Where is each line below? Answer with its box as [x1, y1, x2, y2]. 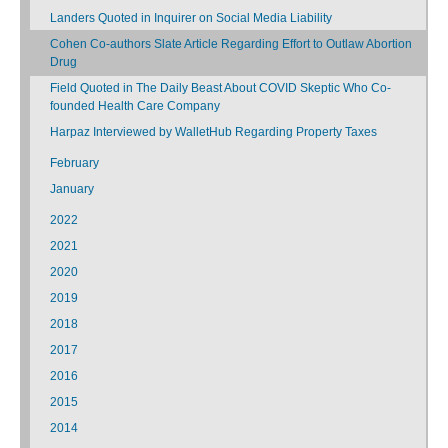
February [50, 155, 99, 170]
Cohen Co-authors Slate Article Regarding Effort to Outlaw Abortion [50, 36, 412, 51]
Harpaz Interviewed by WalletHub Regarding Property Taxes [50, 124, 377, 139]
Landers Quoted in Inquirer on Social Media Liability [50, 10, 332, 25]
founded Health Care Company [50, 98, 220, 113]
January [50, 181, 94, 196]
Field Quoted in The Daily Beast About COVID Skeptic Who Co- [50, 80, 391, 95]
